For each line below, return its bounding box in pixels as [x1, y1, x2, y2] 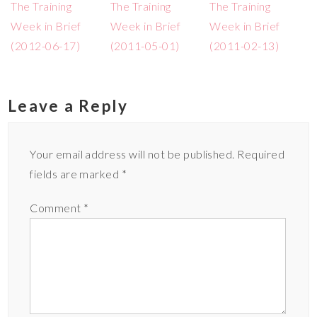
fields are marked [30, 166, 122, 180]
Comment [30, 200, 84, 214]
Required [237, 146, 285, 161]
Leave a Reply [8, 96, 129, 115]
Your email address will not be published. [30, 146, 235, 161]
